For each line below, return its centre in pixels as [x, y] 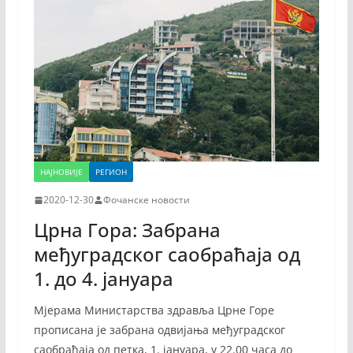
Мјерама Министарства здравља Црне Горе [154, 310]
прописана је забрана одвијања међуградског [159, 330]
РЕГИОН [111, 172]
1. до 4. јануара [103, 279]
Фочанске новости [146, 200]
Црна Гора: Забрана [127, 230]
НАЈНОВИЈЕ [61, 172]
